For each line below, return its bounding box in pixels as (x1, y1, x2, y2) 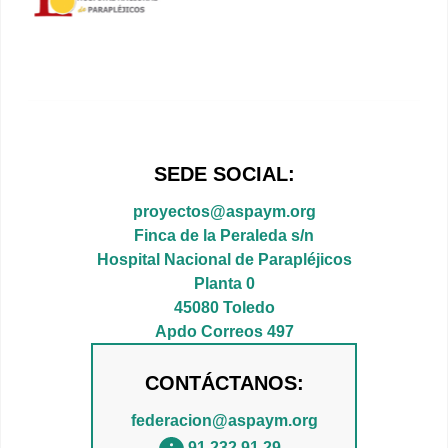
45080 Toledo (173, 297, 275, 316)
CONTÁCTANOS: (144, 372, 304, 395)
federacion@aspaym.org (130, 410, 318, 429)
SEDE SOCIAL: (153, 162, 295, 185)
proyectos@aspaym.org (132, 201, 316, 220)
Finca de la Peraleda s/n (134, 225, 314, 244)
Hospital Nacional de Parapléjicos (96, 249, 352, 268)
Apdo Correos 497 (154, 321, 294, 340)
